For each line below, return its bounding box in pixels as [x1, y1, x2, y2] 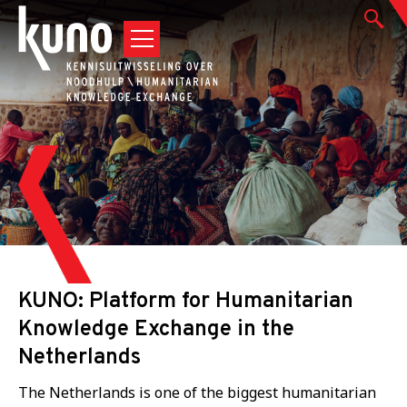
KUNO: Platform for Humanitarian [18, 288, 353, 315]
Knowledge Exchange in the [18, 316, 294, 343]
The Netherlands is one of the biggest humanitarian [18, 382, 376, 402]
